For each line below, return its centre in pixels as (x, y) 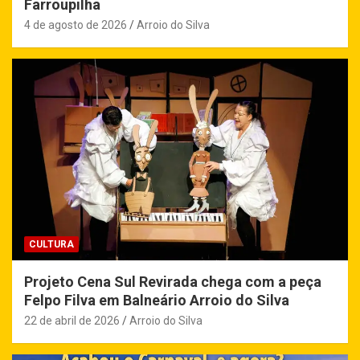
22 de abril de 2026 (72, 320)
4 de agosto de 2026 (76, 25)
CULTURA (51, 244)
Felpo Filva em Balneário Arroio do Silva (157, 300)
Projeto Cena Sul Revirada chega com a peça (173, 281)
